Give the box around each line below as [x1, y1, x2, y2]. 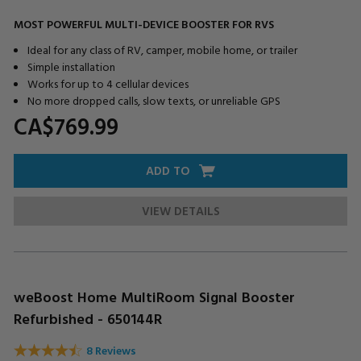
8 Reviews [86, 342, 136, 359]
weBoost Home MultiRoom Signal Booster [14, 285, 295, 308]
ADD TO [146, 160, 190, 180]
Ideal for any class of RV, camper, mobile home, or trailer [27, 40, 297, 58]
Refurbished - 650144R [14, 307, 162, 330]
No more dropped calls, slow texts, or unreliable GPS [27, 91, 280, 109]
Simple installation [27, 57, 115, 75]
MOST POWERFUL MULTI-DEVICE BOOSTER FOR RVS [14, 15, 274, 32]
